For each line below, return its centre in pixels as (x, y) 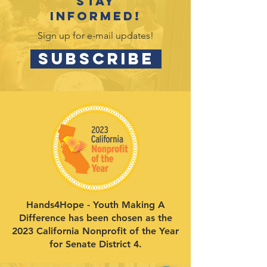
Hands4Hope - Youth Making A (95, 205)
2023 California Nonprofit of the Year (95, 231)
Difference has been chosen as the (95, 218)
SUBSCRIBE (96, 59)
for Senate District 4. (95, 244)
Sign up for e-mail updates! (95, 36)
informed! (96, 16)
